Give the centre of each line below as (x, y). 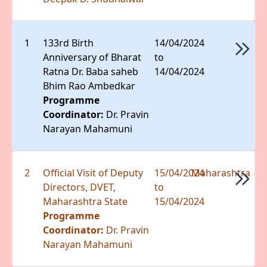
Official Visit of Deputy (93, 173)
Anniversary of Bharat (92, 57)
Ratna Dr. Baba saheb (91, 71)
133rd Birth (69, 43)
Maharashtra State (86, 201)
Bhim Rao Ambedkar (89, 86)
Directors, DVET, (80, 187)
